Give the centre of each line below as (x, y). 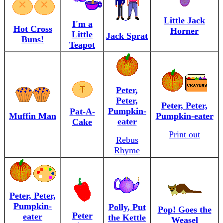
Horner (184, 31)
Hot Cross (33, 29)
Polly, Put (127, 207)
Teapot (82, 45)
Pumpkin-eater (184, 116)
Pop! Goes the (184, 210)
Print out (184, 134)
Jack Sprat (127, 36)
